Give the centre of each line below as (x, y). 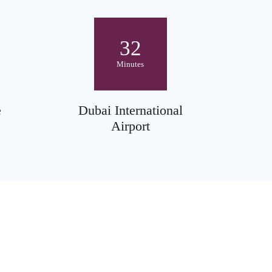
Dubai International (130, 110)
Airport (130, 126)
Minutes (131, 64)
